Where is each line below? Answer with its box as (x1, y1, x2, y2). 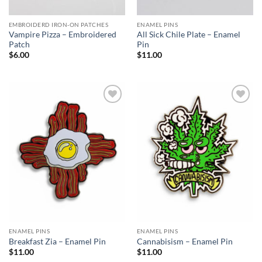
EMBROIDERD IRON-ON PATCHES (8, 21, 109, 29)
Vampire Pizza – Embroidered (8, 29, 116, 39)
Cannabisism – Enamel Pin (136, 236, 233, 246)
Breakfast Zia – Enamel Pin (8, 236, 106, 246)
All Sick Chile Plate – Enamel (136, 29, 240, 39)
